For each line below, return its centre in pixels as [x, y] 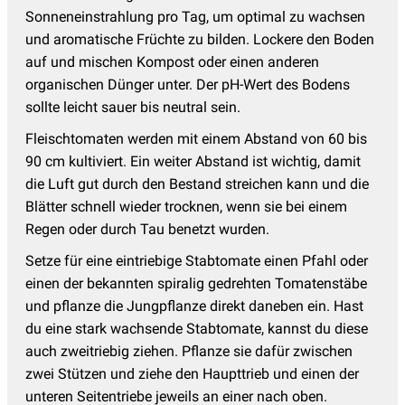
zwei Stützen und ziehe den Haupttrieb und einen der [192, 374]
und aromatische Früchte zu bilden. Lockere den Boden [200, 40]
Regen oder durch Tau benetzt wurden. [147, 230]
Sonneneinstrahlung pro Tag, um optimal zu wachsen [195, 17]
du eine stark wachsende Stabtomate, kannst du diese [197, 329]
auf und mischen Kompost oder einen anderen [172, 62]
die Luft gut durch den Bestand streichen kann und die [197, 184]
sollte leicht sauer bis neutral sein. [133, 108]
